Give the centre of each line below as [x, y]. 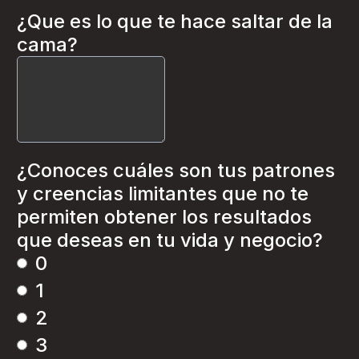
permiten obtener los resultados [164, 217]
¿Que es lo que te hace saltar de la [175, 21]
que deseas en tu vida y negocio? [170, 240]
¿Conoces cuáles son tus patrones [176, 170]
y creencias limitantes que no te [163, 194]
